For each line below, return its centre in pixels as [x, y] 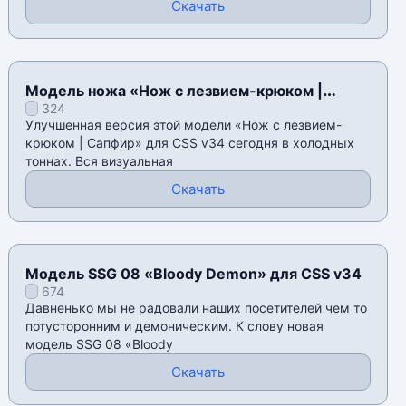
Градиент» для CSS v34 [112, 112]
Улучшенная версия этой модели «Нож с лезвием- [184, 125]
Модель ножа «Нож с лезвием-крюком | [174, 91]
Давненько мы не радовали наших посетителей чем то [197, 308]
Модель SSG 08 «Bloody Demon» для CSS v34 [194, 274]
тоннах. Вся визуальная [100, 161]
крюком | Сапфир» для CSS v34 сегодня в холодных [190, 143]
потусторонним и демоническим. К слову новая [175, 326]
